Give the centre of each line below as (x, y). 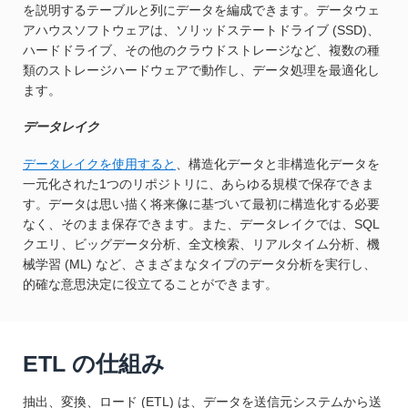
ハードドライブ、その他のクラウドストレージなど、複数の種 (201, 50)
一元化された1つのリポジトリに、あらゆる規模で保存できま (199, 184)
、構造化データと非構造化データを (278, 163)
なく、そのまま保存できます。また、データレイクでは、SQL (201, 224)
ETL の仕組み (94, 363)
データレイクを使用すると (99, 163)
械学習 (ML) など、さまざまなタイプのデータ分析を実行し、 (199, 264)
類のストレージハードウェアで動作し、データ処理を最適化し (201, 70)
